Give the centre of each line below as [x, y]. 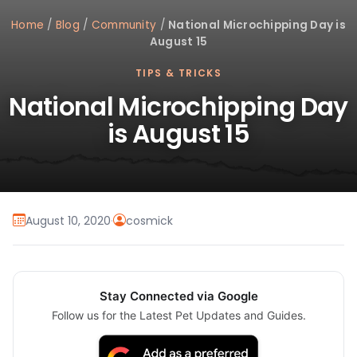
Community [124, 25]
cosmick [149, 220]
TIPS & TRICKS [178, 73]
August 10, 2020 [68, 220]
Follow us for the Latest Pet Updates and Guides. [178, 316]
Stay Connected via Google [178, 296]
